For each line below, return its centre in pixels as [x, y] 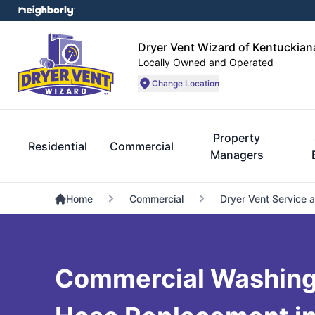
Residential [58, 146]
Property [237, 138]
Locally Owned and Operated [206, 62]
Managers [237, 155]
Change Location [186, 83]
